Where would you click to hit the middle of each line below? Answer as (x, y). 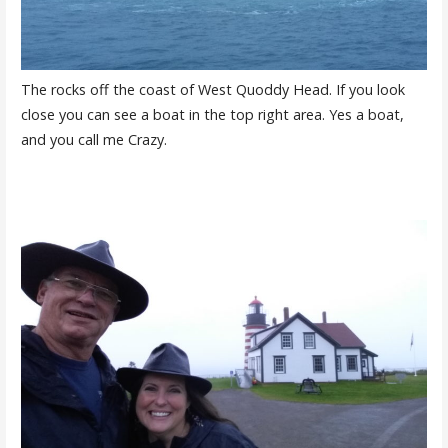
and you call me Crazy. (95, 139)
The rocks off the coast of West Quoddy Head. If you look (212, 89)
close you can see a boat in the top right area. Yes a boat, (212, 114)
